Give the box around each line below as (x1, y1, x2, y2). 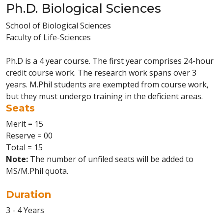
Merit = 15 (6, 118, 43, 129)
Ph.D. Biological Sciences (6, 1, 161, 16)
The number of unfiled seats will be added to (28, 154, 193, 165)
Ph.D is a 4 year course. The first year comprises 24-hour (6, 55, 214, 66)
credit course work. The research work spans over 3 (6, 67, 196, 78)
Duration (6, 189, 51, 200)
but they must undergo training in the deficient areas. (6, 91, 203, 102)
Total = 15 (6, 142, 43, 153)
